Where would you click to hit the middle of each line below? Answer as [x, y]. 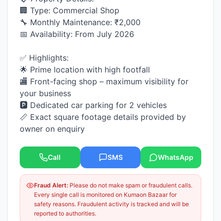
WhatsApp [175, 157]
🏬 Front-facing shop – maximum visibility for [104, 81]
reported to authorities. [65, 213]
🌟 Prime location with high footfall [85, 70]
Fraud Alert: [51, 185]
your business [45, 93]
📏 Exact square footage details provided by [103, 117]
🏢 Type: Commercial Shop [70, 10]
